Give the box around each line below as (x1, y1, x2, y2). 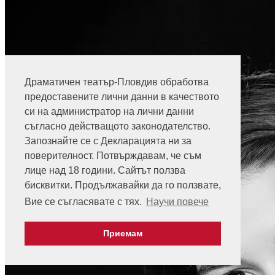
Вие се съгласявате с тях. (25, 196, 144, 207)
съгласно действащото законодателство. (25, 121, 211, 132)
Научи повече (146, 196, 209, 207)
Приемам (103, 228, 142, 239)
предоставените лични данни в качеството (25, 91, 219, 103)
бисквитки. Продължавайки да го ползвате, (25, 180, 221, 191)
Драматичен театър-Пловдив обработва (25, 77, 209, 88)
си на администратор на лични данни (25, 106, 194, 117)
